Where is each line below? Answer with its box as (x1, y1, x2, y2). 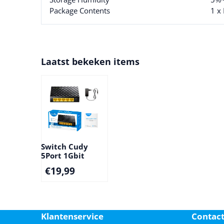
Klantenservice (41, 210, 103, 222)
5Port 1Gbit (41, 150, 84, 160)
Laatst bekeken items (41, 55, 139, 68)
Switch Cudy (41, 141, 88, 151)
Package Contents (49, 5, 110, 16)
